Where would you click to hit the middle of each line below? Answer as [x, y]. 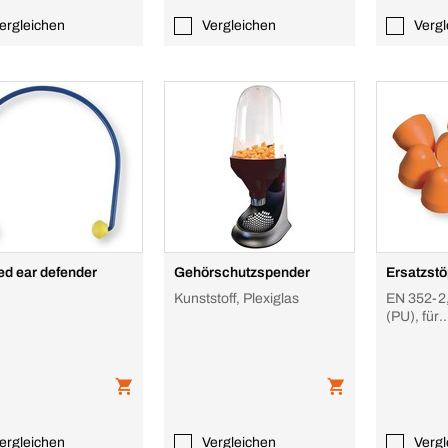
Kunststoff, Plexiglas [237, 298]
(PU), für [413, 316]
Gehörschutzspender [242, 272]
